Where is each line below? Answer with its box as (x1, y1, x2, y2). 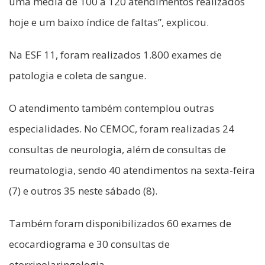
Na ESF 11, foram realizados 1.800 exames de (9, 48, 222, 62)
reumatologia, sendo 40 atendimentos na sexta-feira (9, 163, 255, 177)
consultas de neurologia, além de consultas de (9, 143, 226, 157)
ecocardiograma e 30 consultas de (9, 237, 170, 251)
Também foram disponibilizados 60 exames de (9, 216, 231, 231)
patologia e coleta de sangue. (9, 69, 146, 83)
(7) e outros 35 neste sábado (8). (9, 184, 157, 198)
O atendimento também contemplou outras (9, 101, 214, 115)
